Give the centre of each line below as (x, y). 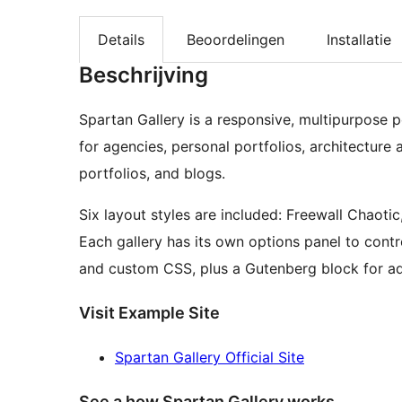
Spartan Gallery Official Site (210, 358)
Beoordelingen (236, 40)
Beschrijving (144, 75)
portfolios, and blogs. (152, 174)
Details (121, 40)
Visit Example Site (149, 313)
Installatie (359, 40)
